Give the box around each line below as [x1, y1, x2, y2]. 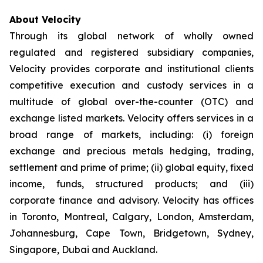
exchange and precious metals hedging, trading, [9, 145, 254, 157]
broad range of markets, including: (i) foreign [9, 129, 254, 140]
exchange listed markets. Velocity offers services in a [9, 112, 254, 124]
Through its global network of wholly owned [9, 30, 254, 42]
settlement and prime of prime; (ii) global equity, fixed [9, 161, 254, 173]
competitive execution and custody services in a [9, 79, 254, 91]
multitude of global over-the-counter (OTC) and [9, 96, 254, 107]
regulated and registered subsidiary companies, [9, 46, 254, 58]
